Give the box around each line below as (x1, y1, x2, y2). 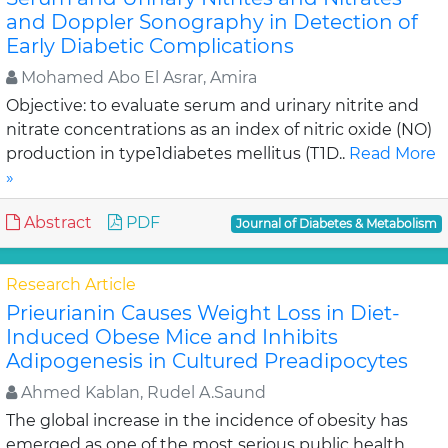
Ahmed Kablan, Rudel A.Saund (17, 383, 266, 402)
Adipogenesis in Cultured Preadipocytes (6, 349, 408, 373)
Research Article (6, 275, 136, 294)
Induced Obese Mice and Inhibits (6, 325, 338, 349)
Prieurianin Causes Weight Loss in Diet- (6, 301, 400, 325)
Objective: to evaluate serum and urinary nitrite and (6, 96, 419, 115)
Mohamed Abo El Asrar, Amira (17, 68, 257, 87)
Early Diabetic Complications (6, 34, 294, 58)
